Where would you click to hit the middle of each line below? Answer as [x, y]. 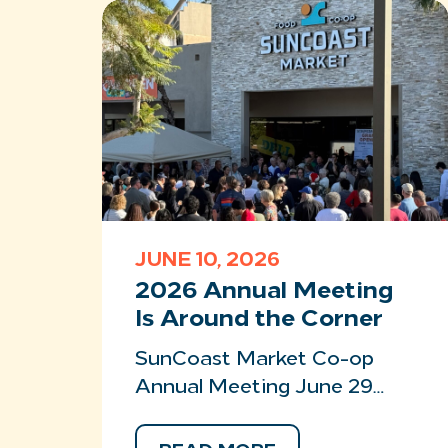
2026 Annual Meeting [264, 292]
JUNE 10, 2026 [207, 261]
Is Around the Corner [259, 320]
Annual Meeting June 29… [259, 388]
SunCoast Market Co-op [254, 360]
